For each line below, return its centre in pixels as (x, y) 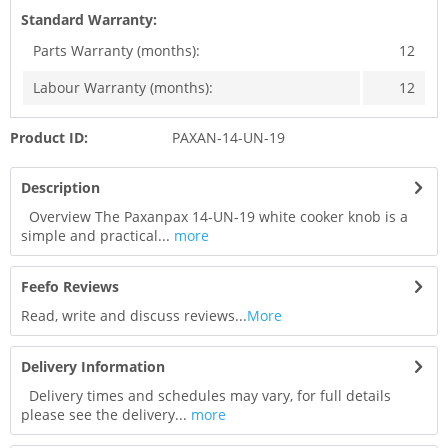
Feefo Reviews (70, 287)
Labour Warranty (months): (123, 88)
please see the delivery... (104, 415)
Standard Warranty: (89, 20)
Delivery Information (93, 367)
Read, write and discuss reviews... (134, 316)
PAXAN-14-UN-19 (228, 138)
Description (60, 188)
